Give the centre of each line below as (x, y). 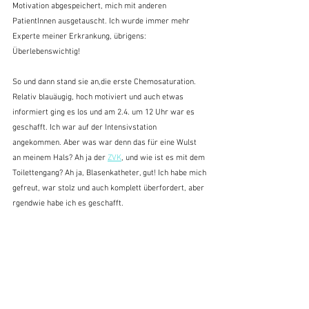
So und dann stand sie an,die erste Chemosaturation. (105, 82)
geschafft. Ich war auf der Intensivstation (86, 128)
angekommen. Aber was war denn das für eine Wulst (106, 143)
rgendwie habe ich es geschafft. (68, 204)
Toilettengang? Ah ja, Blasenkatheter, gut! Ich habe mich (110, 173)
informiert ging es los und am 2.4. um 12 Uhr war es (104, 113)
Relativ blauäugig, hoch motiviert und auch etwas (99, 98)
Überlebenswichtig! (47, 52)
